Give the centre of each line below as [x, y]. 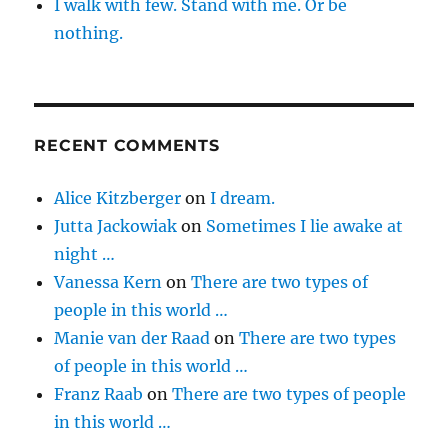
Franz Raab [99, 394]
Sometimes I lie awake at [305, 226]
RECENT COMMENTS [127, 145]
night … [85, 254]
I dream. [243, 198]
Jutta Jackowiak [116, 226]
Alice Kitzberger [118, 198]
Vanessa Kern [108, 282]
